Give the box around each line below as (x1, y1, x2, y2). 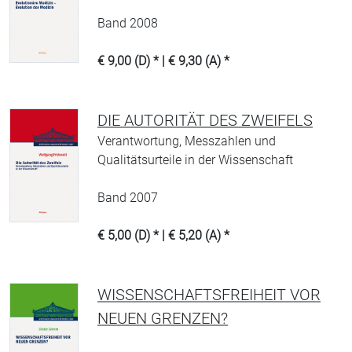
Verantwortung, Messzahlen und (97, 134, 276, 148)
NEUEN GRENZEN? (97, 309, 228, 328)
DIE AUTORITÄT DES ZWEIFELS (97, 111, 313, 130)
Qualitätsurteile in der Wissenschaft (97, 152, 293, 167)
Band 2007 (97, 190, 158, 205)
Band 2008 (97, 16, 158, 31)
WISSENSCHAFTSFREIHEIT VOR (97, 285, 321, 304)
